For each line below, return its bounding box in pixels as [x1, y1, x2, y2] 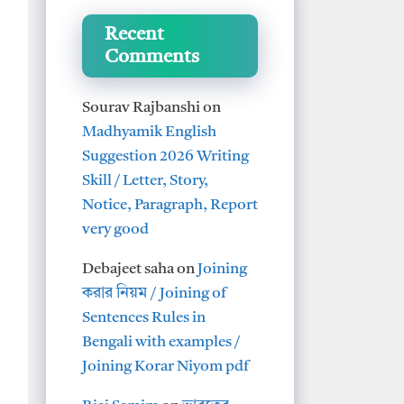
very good [82, 221, 149, 237]
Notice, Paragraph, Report [82, 197, 258, 213]
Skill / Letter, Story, [82, 172, 208, 188]
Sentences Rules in [82, 309, 206, 326]
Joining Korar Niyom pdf [82, 358, 249, 374]
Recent [105, 24, 164, 44]
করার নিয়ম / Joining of [82, 285, 227, 301]
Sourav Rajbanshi [82, 99, 200, 115]
